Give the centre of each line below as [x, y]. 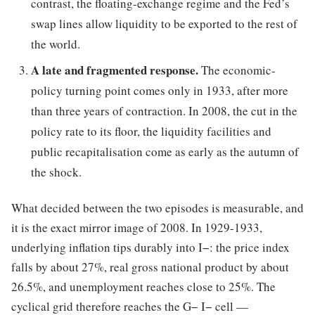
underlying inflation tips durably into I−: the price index [150, 247]
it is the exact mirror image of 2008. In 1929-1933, [137, 227]
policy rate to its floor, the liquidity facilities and [151, 131]
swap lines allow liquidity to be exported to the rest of [164, 24]
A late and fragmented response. [115, 70]
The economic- [237, 70]
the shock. [56, 172]
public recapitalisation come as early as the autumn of [165, 152]
